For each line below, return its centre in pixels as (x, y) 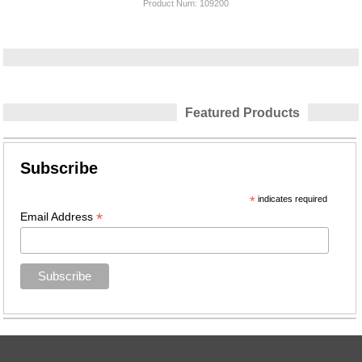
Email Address (59, 217)
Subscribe (59, 168)
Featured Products (242, 112)
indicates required (291, 199)
